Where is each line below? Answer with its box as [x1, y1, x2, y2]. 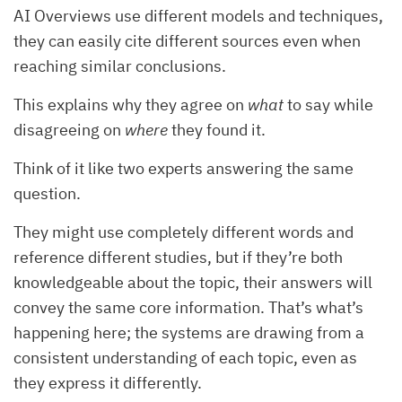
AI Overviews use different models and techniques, [13, 4, 383, 26]
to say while [284, 93, 373, 115]
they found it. [168, 118, 266, 140]
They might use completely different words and [13, 221, 354, 242]
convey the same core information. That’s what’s [13, 296, 363, 318]
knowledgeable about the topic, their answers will [13, 271, 372, 293]
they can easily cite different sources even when [13, 30, 361, 51]
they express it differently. [13, 371, 202, 393]
